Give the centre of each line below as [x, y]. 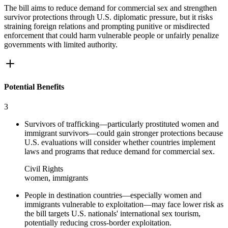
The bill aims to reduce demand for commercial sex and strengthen [110, 8]
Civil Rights [44, 169]
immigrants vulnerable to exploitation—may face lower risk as [124, 205]
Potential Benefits [34, 87]
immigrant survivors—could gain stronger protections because [124, 133]
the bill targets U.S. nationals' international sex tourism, [112, 214]
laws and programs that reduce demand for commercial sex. [120, 152]
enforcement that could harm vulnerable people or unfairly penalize [111, 35]
